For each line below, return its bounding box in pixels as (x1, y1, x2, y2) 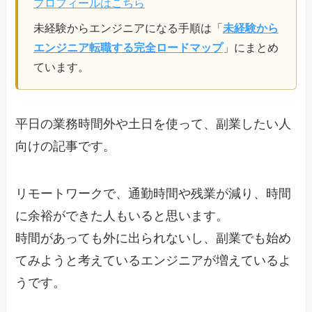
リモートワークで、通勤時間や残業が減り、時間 (15, 186, 292, 201)
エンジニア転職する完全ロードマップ (33, 41, 223, 54)
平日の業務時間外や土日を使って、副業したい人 (15, 117, 292, 132)
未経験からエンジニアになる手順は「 (33, 22, 223, 35)
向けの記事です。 (15, 139, 116, 154)
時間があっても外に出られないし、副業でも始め (15, 231, 292, 245)
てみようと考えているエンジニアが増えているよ (15, 253, 292, 267)
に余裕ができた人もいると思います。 (15, 208, 229, 223)
